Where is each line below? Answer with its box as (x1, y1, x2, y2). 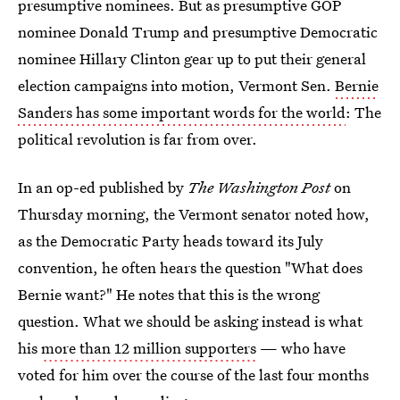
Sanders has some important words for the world (18, 102, 346, 122)
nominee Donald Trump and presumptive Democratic (18, 21, 378, 42)
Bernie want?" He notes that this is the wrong (18, 284, 320, 304)
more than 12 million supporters (41, 337, 256, 358)
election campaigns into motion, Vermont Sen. (18, 75, 335, 96)
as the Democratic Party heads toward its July (18, 230, 323, 251)
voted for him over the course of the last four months (18, 364, 369, 385)
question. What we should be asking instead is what (18, 311, 362, 331)
